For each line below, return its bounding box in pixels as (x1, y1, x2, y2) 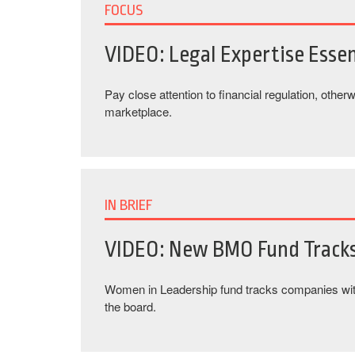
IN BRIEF (105, 197, 153, 214)
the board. (105, 298, 156, 315)
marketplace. (105, 103, 172, 120)
